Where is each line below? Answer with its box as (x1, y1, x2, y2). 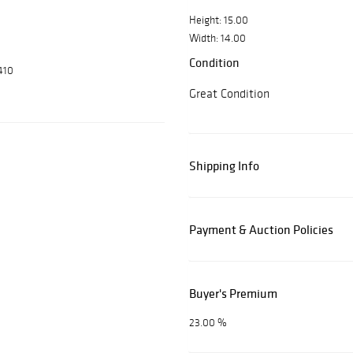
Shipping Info (189, 158, 259, 174)
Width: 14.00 (189, 32, 246, 46)
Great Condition (189, 86, 269, 102)
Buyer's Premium (189, 285, 277, 302)
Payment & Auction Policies (189, 221, 333, 238)
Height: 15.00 (189, 13, 248, 28)
